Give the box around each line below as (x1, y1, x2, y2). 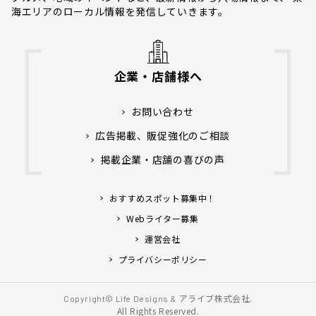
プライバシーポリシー (118, 253, 207, 266)
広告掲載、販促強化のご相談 (95, 128, 231, 143)
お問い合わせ (131, 104, 194, 119)
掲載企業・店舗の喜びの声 (100, 152, 225, 167)
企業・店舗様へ (114, 67, 202, 85)
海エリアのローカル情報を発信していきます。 (11, 4, 229, 19)
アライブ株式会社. (176, 292, 253, 305)
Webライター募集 (126, 212, 199, 225)
